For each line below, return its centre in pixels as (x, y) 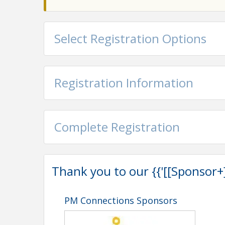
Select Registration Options (130, 38)
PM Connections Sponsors (121, 200)
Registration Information (124, 83)
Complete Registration (117, 127)
